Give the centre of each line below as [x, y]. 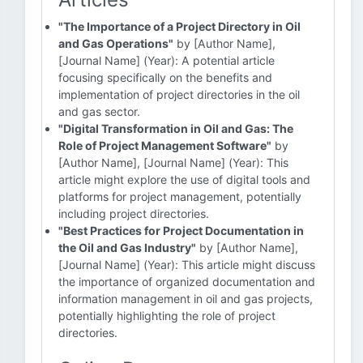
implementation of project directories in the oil [179, 94]
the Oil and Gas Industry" [127, 248]
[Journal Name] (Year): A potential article [167, 60]
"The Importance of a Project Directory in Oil [179, 26]
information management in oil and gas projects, [186, 299]
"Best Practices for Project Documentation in [181, 231]
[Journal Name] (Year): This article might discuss [187, 265]
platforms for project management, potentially [180, 196]
